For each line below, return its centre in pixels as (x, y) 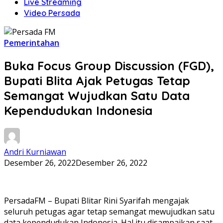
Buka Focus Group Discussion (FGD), (109, 65)
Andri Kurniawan (35, 152)
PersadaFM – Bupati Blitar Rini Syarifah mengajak (97, 200)
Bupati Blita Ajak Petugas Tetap (97, 80)
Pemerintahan (32, 43)
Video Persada (52, 13)
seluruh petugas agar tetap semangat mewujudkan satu (109, 211)
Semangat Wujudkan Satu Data (97, 95)
